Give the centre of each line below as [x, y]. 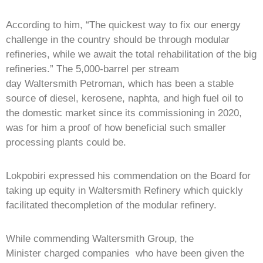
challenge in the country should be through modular [118, 40]
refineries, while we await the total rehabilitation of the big [131, 55]
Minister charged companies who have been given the [125, 254]
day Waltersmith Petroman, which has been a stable [120, 84]
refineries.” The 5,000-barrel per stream [92, 69]
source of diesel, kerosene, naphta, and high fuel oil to [124, 99]
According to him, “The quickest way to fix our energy [123, 25]
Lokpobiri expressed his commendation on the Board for [128, 176]
